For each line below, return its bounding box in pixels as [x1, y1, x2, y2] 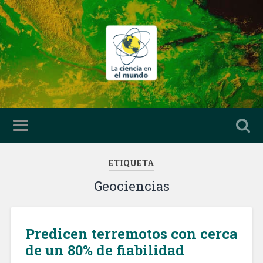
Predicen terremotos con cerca [25, 224, 238, 243]
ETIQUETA [109, 157, 154, 168]
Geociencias [93, 177, 170, 194]
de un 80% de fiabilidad [25, 240, 184, 259]
